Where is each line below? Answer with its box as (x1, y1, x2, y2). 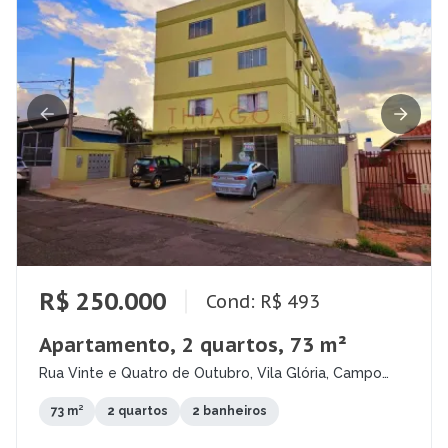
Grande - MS (39, 381, 124, 398)
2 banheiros (192, 404, 267, 419)
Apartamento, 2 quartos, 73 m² (39, 332, 347, 359)
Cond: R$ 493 (206, 289, 320, 313)
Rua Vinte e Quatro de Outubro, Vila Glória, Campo (39, 365, 382, 382)
